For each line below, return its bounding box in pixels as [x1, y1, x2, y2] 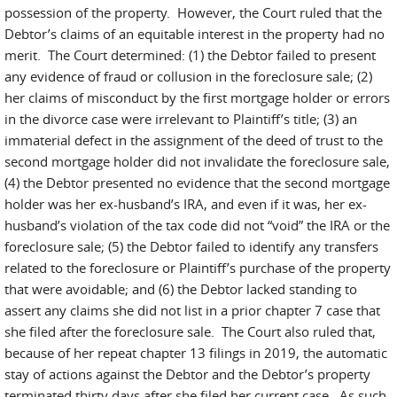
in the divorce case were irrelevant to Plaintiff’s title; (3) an [4, 110, 357, 128]
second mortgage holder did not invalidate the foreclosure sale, [4, 152, 390, 170]
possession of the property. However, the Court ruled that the [4, 4, 382, 21]
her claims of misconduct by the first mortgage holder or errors [4, 89, 390, 106]
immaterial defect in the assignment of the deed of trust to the [4, 131, 383, 149]
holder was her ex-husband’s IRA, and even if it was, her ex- [4, 195, 367, 213]
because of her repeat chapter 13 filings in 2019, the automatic [4, 344, 387, 362]
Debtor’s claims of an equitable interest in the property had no [4, 25, 385, 43]
